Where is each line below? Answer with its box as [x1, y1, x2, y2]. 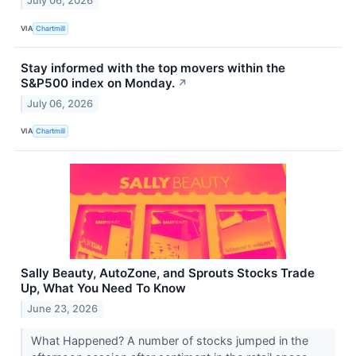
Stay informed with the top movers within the [21, 60, 285, 76]
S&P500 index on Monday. [21, 75, 175, 91]
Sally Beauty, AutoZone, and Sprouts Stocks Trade [21, 265, 315, 281]
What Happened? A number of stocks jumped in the [30, 333, 308, 347]
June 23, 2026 [27, 302, 99, 315]
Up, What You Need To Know [21, 280, 186, 296]
